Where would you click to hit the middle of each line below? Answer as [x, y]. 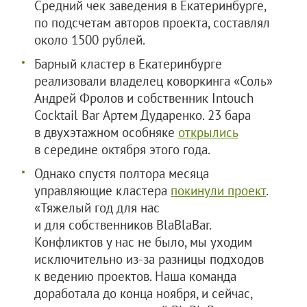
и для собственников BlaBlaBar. [123, 225]
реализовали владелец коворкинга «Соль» [153, 81]
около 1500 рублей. [90, 40]
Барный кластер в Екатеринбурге [128, 64]
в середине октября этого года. [122, 149]
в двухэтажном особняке [106, 132]
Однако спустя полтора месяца [122, 173]
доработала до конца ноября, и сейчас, [143, 293]
